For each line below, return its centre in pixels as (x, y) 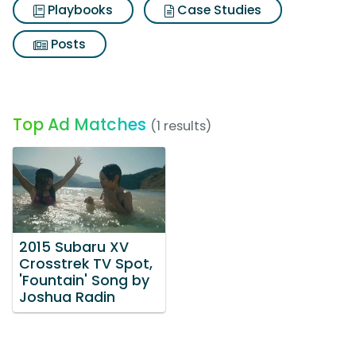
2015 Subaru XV (74, 247)
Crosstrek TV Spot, (86, 263)
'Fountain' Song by (84, 280)
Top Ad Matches (79, 124)
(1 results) (181, 126)
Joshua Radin (67, 297)
